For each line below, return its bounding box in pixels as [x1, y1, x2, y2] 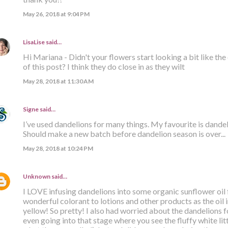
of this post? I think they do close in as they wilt [22, 62, 185, 72]
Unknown [22, 173, 50, 181]
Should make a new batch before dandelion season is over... [22, 129, 225, 139]
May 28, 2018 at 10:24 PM [22, 145, 93, 153]
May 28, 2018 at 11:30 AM [22, 77, 94, 85]
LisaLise [22, 38, 45, 46]
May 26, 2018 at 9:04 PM [22, 10, 90, 18]
